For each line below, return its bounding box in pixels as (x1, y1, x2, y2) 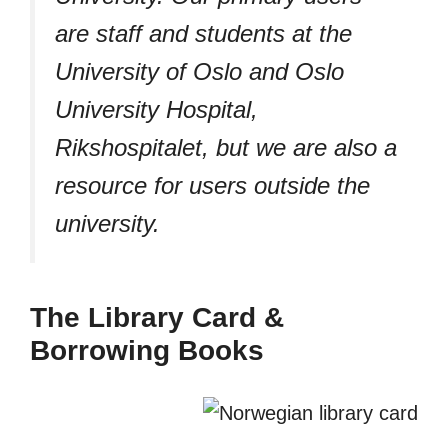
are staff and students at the (55, 19, 352, 47)
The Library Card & (30, 301, 284, 333)
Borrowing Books (30, 334, 264, 366)
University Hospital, (55, 95, 258, 123)
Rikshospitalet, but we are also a (55, 133, 397, 161)
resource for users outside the (55, 171, 370, 199)
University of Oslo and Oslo (55, 57, 344, 85)
